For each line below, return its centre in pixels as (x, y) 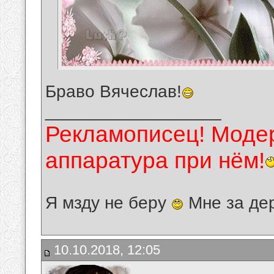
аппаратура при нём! (155, 161)
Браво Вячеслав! (113, 92)
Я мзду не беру (108, 203)
